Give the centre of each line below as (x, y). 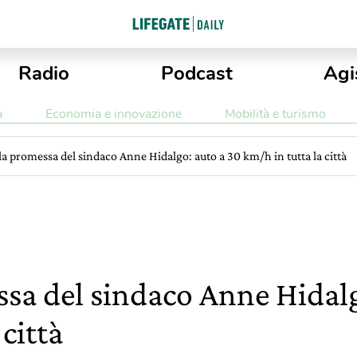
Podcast (196, 73)
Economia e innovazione (113, 114)
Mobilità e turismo (275, 114)
